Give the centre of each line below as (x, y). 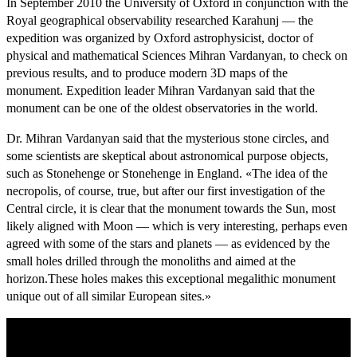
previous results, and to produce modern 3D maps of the (147, 73)
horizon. (27, 279)
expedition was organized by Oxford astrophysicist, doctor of (160, 38)
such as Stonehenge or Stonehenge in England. (126, 173)
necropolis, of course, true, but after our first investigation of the (166, 191)
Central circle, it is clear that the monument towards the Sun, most (171, 208)
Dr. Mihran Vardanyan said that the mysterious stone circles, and (168, 138)
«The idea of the (286, 173)
